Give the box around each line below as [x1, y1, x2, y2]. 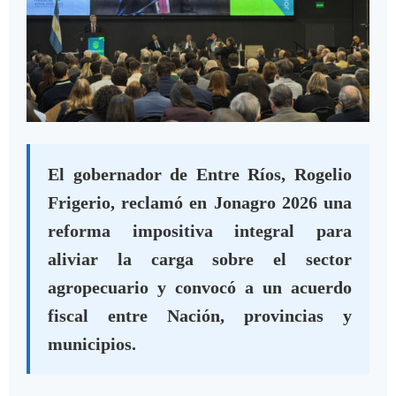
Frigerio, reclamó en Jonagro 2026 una [48, 193, 352, 213]
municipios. [48, 334, 136, 354]
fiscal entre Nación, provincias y [48, 306, 352, 326]
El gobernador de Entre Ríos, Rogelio [48, 164, 352, 185]
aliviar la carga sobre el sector [48, 249, 352, 270]
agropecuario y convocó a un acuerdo [48, 278, 352, 298]
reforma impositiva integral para [48, 221, 352, 241]
